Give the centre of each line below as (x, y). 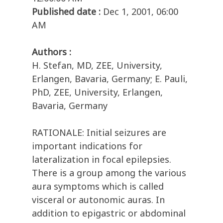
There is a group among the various (109, 173)
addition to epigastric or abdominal (109, 213)
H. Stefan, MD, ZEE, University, (97, 65)
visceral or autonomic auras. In (98, 200)
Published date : (66, 12)
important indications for (87, 146)
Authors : (52, 52)
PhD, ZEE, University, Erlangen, (97, 92)
